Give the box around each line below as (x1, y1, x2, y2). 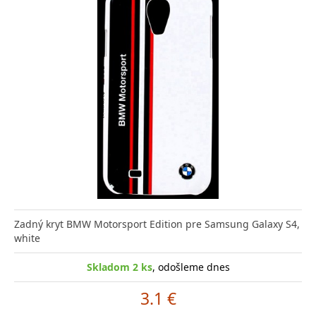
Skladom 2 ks (86, 260, 152, 274)
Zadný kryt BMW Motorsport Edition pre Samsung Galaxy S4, (14, 217, 300, 231)
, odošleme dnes (152, 260, 230, 274)
